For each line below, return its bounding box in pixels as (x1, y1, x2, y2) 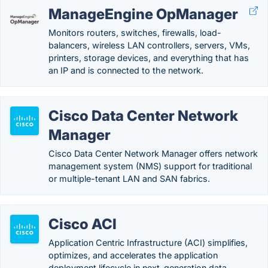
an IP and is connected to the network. (48, 65, 203, 75)
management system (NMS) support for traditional (48, 161, 252, 171)
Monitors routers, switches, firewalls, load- (48, 28, 221, 38)
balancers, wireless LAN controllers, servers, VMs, (48, 40, 250, 50)
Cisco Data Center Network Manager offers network (48, 148, 258, 159)
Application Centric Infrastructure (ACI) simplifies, (48, 237, 248, 248)
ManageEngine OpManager (48, 5, 238, 23)
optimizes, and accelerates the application (48, 250, 218, 260)
